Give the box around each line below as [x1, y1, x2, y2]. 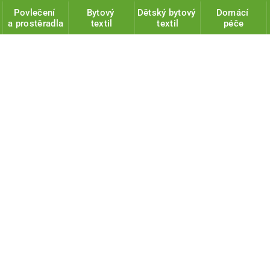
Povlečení [13, 7, 58, 19]
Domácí [216, 7, 251, 19]
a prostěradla [8, 18, 64, 30]
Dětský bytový [137, 7, 198, 19]
